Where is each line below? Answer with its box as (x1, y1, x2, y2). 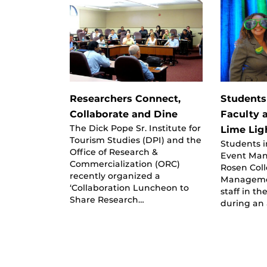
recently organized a (70, 170, 160, 181)
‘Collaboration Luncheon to (70, 182, 189, 193)
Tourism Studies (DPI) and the (70, 135, 201, 145)
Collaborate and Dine (70, 108, 178, 120)
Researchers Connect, (70, 92, 181, 104)
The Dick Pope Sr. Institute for (70, 123, 201, 133)
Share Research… (70, 194, 144, 204)
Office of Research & (70, 147, 158, 157)
